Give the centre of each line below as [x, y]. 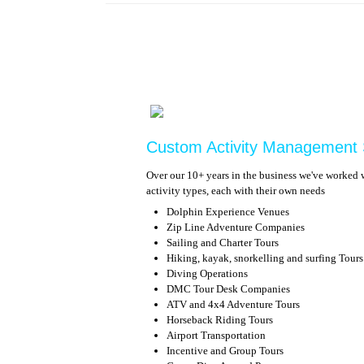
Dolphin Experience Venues [228, 212]
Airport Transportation [216, 335]
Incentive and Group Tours [225, 351]
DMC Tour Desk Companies [228, 289]
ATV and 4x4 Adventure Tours [233, 304]
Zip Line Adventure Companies [236, 227]
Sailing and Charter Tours [223, 243]
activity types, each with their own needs [236, 191]
